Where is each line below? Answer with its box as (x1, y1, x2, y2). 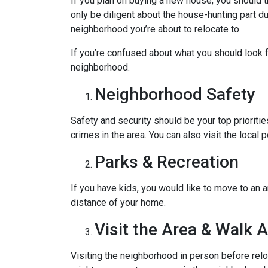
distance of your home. (71, 197, 166, 208)
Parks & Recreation (95, 152, 239, 172)
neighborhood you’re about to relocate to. (71, 23, 241, 35)
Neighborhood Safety (95, 84, 255, 104)
